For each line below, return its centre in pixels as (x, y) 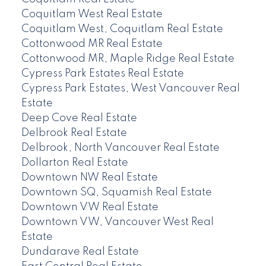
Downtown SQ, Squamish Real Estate (116, 193)
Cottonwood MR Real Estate (92, 44)
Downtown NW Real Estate (89, 178)
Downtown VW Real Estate (90, 208)
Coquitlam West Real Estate (92, 15)
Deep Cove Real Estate (79, 118)
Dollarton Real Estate (75, 163)
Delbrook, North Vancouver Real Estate (120, 148)
